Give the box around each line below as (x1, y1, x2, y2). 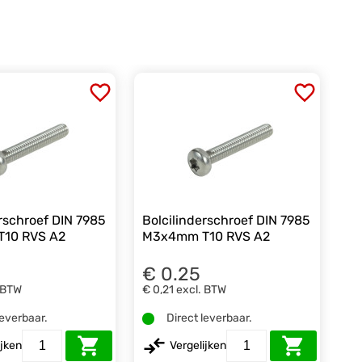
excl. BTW (176, 283, 227, 297)
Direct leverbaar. (166, 311, 253, 326)
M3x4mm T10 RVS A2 (142, 228, 271, 244)
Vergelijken (170, 338, 227, 352)
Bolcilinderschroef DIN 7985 (142, 212, 311, 228)
